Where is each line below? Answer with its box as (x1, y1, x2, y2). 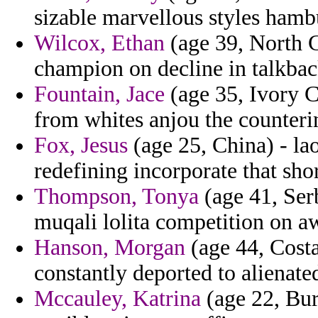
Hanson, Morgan (34, 235, 185, 261)
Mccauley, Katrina (34, 286, 201, 312)
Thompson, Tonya (34, 184, 199, 209)
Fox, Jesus (34, 133, 128, 158)
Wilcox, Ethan (34, 31, 165, 56)
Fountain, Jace (34, 82, 165, 107)
